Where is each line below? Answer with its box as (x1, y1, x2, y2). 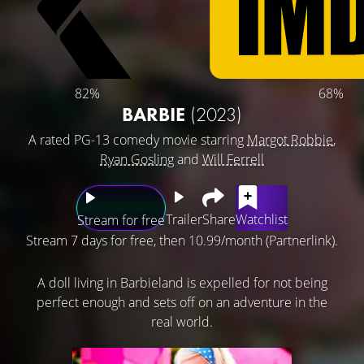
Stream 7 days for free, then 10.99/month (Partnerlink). (26, 231, 338, 249)
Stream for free (77, 210, 165, 229)
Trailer (166, 210, 202, 228)
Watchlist (236, 210, 288, 228)
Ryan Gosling (100, 149, 174, 168)
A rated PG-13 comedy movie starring (28, 130, 247, 149)
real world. (151, 312, 213, 331)
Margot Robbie (247, 130, 333, 149)
